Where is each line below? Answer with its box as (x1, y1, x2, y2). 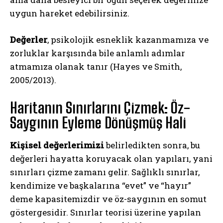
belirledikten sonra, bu (104, 139, 200, 151)
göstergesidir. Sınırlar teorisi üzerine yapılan (10, 206, 201, 218)
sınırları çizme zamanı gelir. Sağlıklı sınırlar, (10, 166, 200, 178)
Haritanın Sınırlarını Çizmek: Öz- (10, 98, 190, 116)
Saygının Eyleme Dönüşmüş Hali (10, 113, 186, 131)
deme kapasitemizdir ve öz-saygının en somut (10, 193, 207, 205)
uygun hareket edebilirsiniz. (10, 7, 129, 19)
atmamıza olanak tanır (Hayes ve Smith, (10, 60, 182, 72)
